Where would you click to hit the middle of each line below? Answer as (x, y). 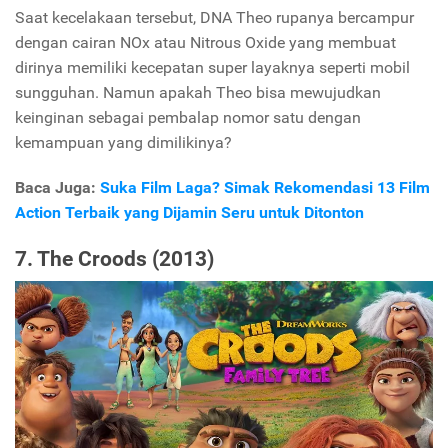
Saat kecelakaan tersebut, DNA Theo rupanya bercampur (214, 17)
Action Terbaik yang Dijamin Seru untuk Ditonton (189, 212)
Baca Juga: (57, 187)
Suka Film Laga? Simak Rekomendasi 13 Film (265, 187)
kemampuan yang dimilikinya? (123, 142)
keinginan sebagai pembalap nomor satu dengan (188, 117)
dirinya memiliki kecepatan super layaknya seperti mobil (212, 67)
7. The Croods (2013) (114, 258)
